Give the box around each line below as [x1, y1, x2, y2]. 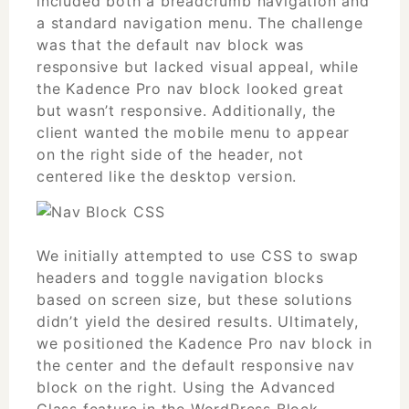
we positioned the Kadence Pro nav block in [37, 333, 372, 352]
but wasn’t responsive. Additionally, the [37, 100, 336, 120]
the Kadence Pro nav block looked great [37, 79, 344, 98]
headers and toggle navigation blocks [37, 267, 324, 287]
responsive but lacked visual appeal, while [37, 57, 359, 76]
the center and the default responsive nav [37, 355, 355, 374]
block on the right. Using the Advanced [37, 377, 336, 396]
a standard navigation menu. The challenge [37, 13, 363, 32]
